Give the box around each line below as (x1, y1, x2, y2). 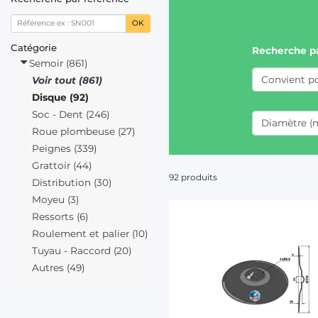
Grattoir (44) (31, 159, 92, 171)
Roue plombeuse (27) (31, 125, 135, 137)
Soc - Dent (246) (31, 108, 109, 120)
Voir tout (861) (31, 74, 102, 86)
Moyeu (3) (31, 193, 79, 205)
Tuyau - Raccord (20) (31, 244, 131, 256)
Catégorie (11, 41, 57, 53)
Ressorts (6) (31, 210, 88, 222)
